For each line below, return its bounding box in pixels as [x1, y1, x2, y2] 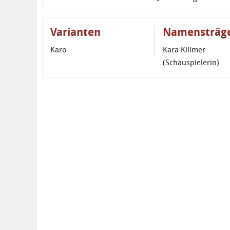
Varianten [50, 26, 101, 39]
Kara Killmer [163, 45, 206, 55]
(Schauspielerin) [163, 58, 220, 68]
